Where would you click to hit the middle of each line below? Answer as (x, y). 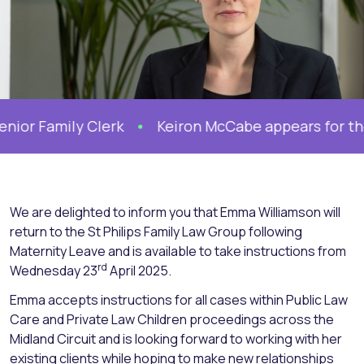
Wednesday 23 (54, 271)
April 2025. (139, 271)
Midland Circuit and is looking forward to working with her (176, 339)
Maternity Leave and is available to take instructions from (178, 251)
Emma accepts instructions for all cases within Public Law (179, 300)
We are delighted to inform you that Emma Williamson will (175, 212)
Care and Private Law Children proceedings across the (172, 320)
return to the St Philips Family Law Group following (156, 232)
